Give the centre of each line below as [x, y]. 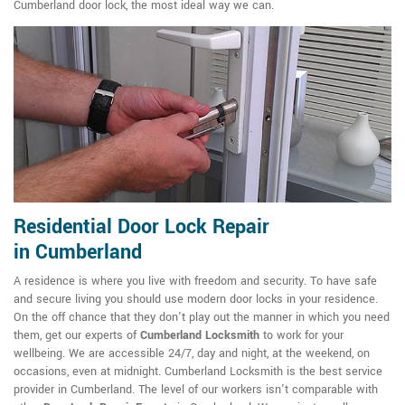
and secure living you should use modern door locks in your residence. [196, 300]
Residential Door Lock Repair [141, 227]
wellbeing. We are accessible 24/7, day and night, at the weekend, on [192, 354]
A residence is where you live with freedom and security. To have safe [195, 282]
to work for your [301, 336]
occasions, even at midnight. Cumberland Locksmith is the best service [198, 372]
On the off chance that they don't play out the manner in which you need [202, 318]
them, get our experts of [77, 336]
